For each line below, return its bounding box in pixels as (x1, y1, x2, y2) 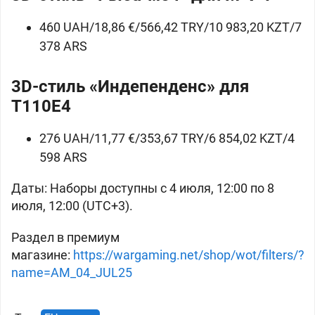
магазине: (11, 247, 73, 262)
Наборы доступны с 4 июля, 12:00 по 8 (50, 181, 274, 195)
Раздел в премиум (11, 230, 120, 245)
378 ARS (39, 39, 87, 53)
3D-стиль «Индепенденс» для (11, 77, 249, 96)
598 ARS (39, 150, 87, 165)
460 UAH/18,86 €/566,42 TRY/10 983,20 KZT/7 (39, 20, 302, 34)
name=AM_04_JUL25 (11, 265, 132, 280)
